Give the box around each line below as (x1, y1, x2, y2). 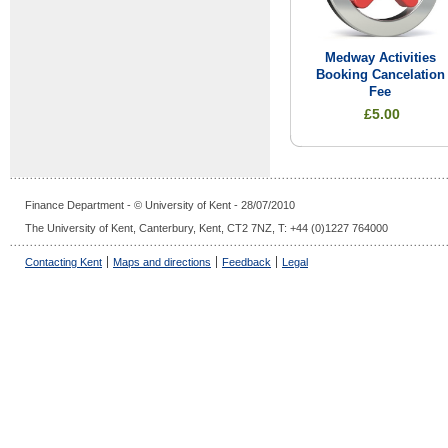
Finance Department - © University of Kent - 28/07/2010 (25, 199, 295, 211)
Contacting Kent (25, 256, 102, 269)
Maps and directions (113, 256, 211, 269)
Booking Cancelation (315, 68, 445, 83)
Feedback (222, 256, 271, 269)
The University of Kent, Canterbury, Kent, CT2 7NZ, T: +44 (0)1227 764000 (25, 222, 388, 235)
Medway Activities (324, 51, 436, 66)
